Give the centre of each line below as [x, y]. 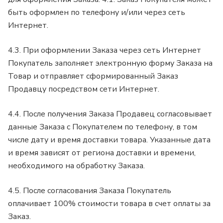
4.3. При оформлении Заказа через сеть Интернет [105, 50]
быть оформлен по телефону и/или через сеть [97, 12]
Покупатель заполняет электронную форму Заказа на [110, 63]
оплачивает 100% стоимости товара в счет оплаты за [109, 203]
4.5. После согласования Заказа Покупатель [90, 190]
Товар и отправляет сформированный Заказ [93, 76]
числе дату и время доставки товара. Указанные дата [109, 140]
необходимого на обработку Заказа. [76, 166]
